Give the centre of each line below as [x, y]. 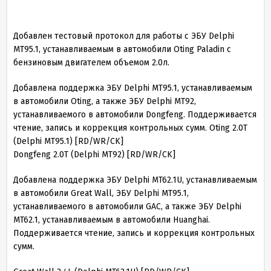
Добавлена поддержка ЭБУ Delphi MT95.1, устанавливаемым [133, 88]
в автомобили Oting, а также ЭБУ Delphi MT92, [105, 101]
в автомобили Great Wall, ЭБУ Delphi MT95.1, [101, 193]
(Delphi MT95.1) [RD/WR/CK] [68, 141]
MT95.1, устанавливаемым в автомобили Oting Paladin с [122, 49]
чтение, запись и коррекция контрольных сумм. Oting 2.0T [130, 128]
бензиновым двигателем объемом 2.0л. [91, 63]
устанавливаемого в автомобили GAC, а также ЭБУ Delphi [127, 207]
